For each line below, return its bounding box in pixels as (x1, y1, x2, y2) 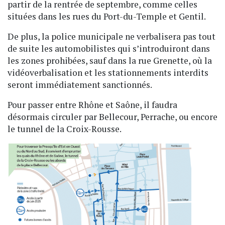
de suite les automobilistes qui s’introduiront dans (8, 43, 210, 55)
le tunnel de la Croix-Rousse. (8, 123, 122, 135)
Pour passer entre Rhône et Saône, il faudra (8, 99, 177, 111)
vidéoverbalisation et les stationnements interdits (8, 67, 208, 79)
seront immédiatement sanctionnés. (8, 79, 152, 91)
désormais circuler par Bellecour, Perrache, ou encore (8, 111, 217, 123)
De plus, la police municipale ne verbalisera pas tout (8, 31, 215, 43)
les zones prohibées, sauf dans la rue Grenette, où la (8, 55, 212, 67)
